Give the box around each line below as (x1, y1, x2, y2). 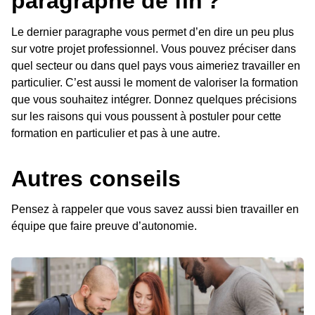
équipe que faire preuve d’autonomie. (11, 220, 197, 233)
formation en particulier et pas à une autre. (11, 127, 220, 139)
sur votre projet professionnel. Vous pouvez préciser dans (11, 42, 296, 55)
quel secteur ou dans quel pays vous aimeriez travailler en (11, 59, 300, 72)
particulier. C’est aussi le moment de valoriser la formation (11, 76, 298, 89)
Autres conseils (11, 165, 181, 191)
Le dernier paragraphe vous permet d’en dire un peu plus (11, 25, 294, 38)
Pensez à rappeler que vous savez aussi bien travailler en (11, 203, 299, 216)
